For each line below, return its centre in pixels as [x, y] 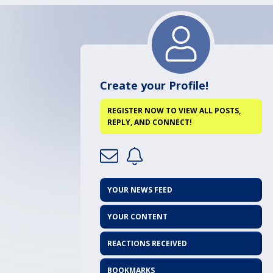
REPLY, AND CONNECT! [150, 122]
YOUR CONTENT [137, 216]
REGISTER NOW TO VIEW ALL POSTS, [174, 110]
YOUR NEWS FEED [140, 190]
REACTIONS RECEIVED [147, 243]
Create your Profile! [154, 85]
